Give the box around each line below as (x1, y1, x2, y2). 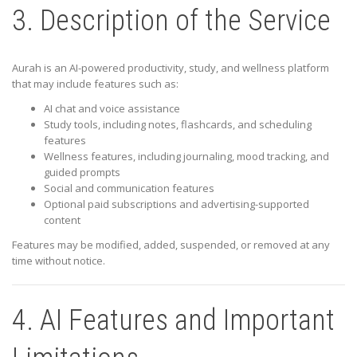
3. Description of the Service (12, 4, 331, 38)
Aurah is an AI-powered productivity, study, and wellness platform (12, 61, 329, 76)
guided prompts (44, 165, 120, 180)
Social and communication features (44, 181, 214, 196)
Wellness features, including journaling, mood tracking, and (44, 149, 329, 164)
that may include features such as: (12, 76, 178, 92)
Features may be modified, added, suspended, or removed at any (12, 237, 330, 253)
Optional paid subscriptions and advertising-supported (44, 197, 309, 212)
